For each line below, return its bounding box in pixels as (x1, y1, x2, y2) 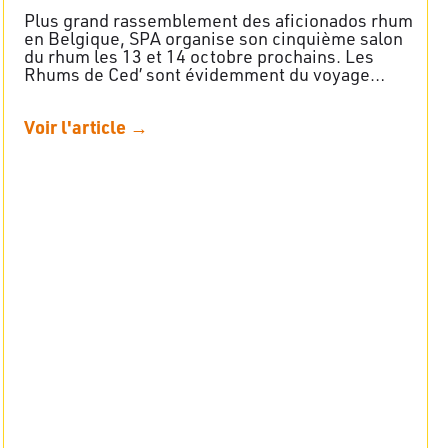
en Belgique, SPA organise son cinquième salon (24, 26, 403, 49)
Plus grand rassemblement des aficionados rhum (24, 8, 413, 31)
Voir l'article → (24, 114, 148, 138)
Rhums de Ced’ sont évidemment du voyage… (24, 62, 385, 85)
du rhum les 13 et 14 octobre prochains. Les (24, 44, 374, 67)
